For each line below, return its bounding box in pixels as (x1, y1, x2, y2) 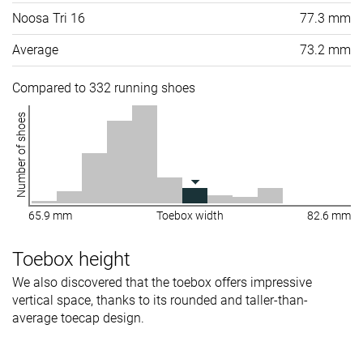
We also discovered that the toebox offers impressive (12, 274, 312, 290)
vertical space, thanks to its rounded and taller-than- (12, 292, 308, 308)
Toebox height (12, 247, 130, 271)
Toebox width (156, 208, 224, 222)
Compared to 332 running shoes (12, 79, 195, 96)
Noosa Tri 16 (12, 10, 85, 26)
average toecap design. (12, 310, 144, 326)
